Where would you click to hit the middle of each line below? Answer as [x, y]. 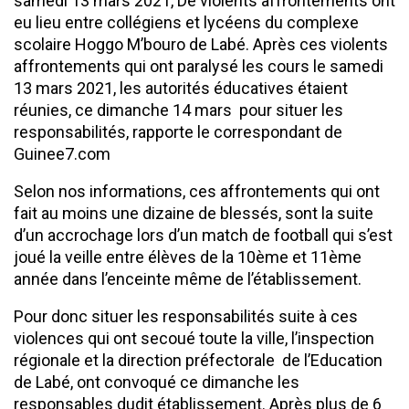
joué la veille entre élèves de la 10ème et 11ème [188, 257]
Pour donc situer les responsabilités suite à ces [186, 316]
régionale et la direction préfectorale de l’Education [198, 360]
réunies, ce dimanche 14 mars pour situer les [178, 110]
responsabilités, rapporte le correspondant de [178, 131]
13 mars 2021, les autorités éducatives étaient [181, 88]
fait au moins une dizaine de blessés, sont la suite [194, 213]
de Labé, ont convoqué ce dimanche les [157, 382]
